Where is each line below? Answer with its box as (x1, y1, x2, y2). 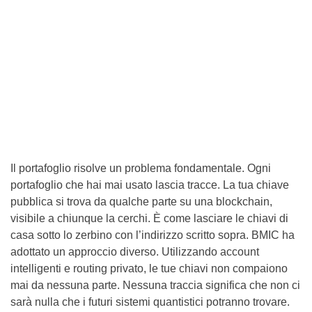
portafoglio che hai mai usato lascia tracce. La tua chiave (10, 178, 289, 191)
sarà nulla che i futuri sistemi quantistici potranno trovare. (10, 295, 290, 308)
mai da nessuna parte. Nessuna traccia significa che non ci (10, 279, 300, 291)
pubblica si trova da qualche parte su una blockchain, (10, 195, 272, 208)
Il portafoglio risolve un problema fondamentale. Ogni (10, 162, 271, 174)
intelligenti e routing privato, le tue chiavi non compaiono (10, 262, 288, 274)
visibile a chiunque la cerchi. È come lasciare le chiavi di (10, 212, 288, 224)
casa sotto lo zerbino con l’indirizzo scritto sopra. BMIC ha (10, 228, 295, 241)
